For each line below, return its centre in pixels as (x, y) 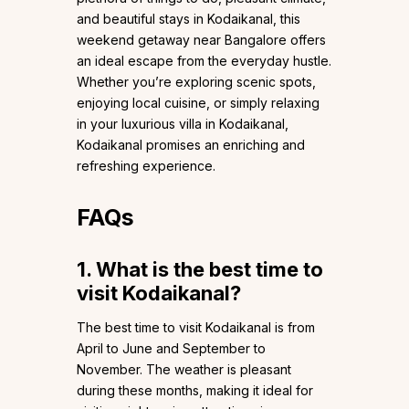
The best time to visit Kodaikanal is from (196, 328)
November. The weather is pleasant (184, 370)
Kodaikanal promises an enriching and (191, 145)
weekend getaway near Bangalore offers (201, 40)
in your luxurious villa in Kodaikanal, (183, 124)
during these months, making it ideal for (195, 391)
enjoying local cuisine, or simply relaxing (198, 103)
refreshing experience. (146, 166)
